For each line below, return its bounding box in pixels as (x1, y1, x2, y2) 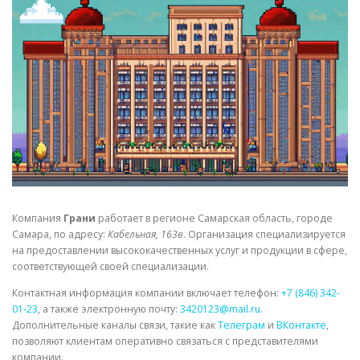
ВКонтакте (276, 318, 326, 333)
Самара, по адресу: (12, 227, 108, 242)
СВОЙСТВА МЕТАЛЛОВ (26, 29, 162, 42)
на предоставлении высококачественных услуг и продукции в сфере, (12, 243, 347, 258)
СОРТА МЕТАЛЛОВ (189, 29, 299, 42)
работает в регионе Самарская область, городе (96, 211, 333, 226)
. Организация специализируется (183, 227, 346, 242)
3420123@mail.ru (180, 302, 260, 317)
